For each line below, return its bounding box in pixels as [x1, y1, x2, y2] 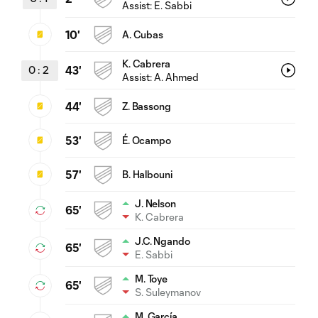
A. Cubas [122, 28, 163, 40]
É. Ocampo [122, 133, 171, 146]
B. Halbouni [122, 168, 172, 180]
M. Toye [135, 272, 168, 285]
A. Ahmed [154, 70, 199, 83]
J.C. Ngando [135, 234, 190, 247]
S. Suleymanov [135, 285, 201, 298]
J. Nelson [135, 197, 176, 209]
